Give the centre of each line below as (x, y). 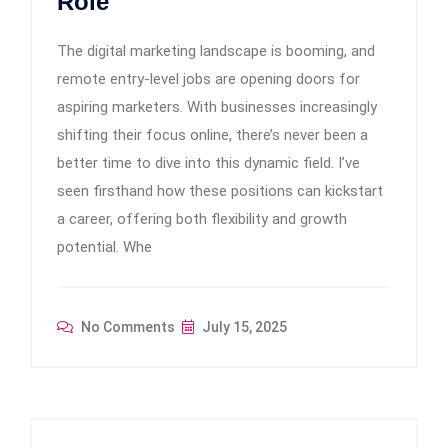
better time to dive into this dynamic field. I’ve (208, 163)
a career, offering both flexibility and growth (202, 219)
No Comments (126, 327)
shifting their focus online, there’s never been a (212, 135)
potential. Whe (104, 247)
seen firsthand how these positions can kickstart (220, 191)
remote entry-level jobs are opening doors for (208, 79)
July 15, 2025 (243, 327)
